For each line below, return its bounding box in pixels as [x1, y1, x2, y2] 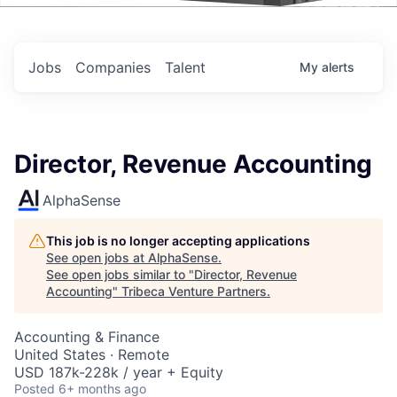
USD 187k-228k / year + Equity [14, 363, 223, 381]
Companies [75, 58, 151, 76]
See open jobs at [46, 250, 148, 265]
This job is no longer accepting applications [46, 233, 310, 248]
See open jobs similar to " [46, 267, 194, 282]
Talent [165, 58, 206, 76]
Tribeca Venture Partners [121, 284, 267, 299]
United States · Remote [14, 346, 169, 363]
